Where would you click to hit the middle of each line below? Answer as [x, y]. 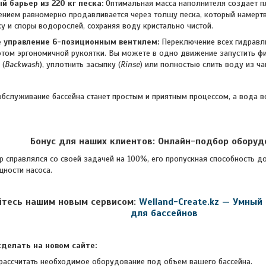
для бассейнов [164, 213]
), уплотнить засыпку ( [80, 64]
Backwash [22, 64]
